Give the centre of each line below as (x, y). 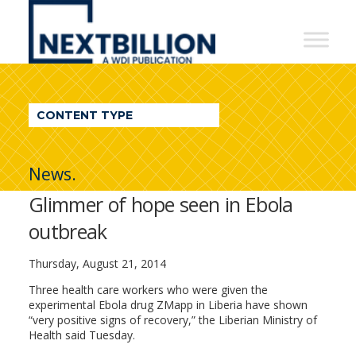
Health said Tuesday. (81, 335)
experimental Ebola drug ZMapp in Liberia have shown (168, 305)
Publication (94, 143)
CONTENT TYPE (84, 115)
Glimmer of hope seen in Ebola (161, 204)
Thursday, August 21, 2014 (97, 263)
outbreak (68, 231)
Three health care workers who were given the (148, 290)
